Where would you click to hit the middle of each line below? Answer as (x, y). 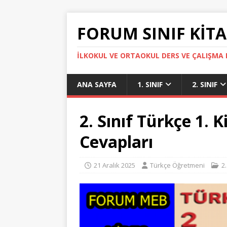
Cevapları (116, 142)
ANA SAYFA (97, 84)
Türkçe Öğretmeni (177, 165)
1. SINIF (150, 84)
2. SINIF (205, 84)
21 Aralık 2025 (115, 165)
